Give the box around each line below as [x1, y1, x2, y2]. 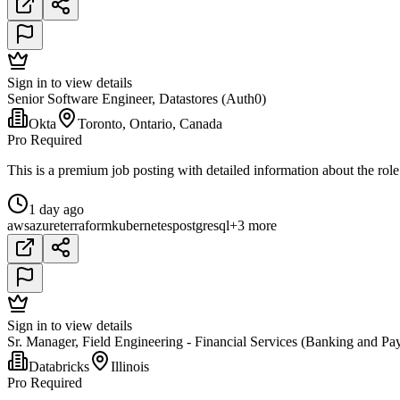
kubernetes [112, 218, 172, 234]
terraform [60, 218, 112, 234]
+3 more [229, 218, 277, 234]
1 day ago [29, 202, 84, 218]
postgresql [172, 218, 229, 234]
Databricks [29, 359, 89, 375]
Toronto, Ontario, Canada [78, 116, 222, 132]
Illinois [111, 359, 149, 375]
